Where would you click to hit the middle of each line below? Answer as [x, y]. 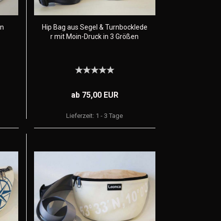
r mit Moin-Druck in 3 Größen [94, 37]
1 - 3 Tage [110, 116]
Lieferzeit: [81, 116]
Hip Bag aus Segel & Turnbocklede [94, 27]
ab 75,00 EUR [94, 95]
